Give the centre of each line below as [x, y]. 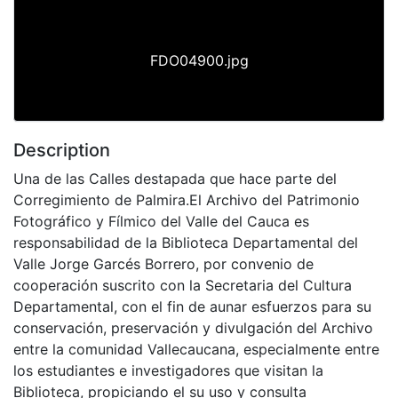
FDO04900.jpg [199, 60]
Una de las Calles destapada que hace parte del [175, 178]
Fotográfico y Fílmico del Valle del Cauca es [161, 221]
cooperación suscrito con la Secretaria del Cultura [183, 285]
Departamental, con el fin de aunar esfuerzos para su [192, 306]
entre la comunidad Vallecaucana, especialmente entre [196, 349]
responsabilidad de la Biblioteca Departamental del [186, 242]
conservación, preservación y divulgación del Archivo [193, 327]
